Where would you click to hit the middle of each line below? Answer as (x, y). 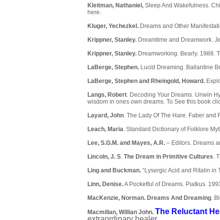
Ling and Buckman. (114, 171)
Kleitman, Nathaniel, (116, 6)
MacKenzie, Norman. (116, 198)
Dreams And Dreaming (179, 198)
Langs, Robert (107, 95)
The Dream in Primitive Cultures (168, 157)
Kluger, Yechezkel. (114, 26)
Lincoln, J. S (104, 157)
